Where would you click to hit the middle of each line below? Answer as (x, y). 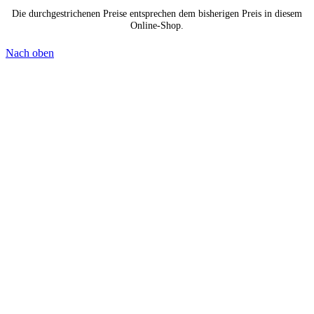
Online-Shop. (157, 25)
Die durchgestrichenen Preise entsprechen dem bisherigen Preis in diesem (157, 13)
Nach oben (30, 53)
